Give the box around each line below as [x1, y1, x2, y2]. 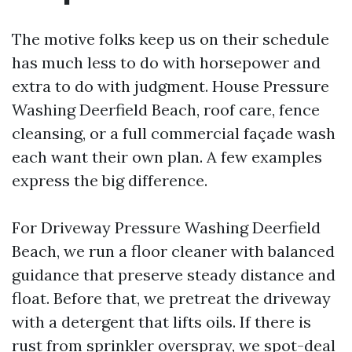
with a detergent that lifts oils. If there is [12, 312, 311, 332]
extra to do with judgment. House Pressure [12, 76, 329, 96]
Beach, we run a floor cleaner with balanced [12, 241, 335, 261]
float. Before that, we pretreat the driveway [12, 288, 331, 308]
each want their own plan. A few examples [12, 147, 322, 167]
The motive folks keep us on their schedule [12, 29, 329, 49]
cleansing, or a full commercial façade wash [12, 123, 335, 143]
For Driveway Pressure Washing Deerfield [12, 218, 321, 237]
